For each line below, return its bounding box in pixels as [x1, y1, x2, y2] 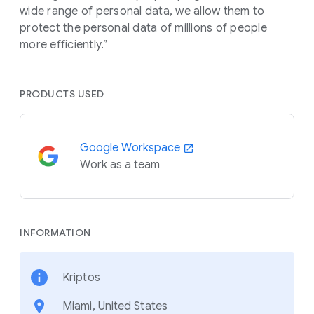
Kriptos [62, 270, 100, 285]
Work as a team [80, 157, 160, 172]
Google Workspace [80, 140, 183, 155]
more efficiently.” [20, 37, 108, 52]
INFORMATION [20, 226, 91, 239]
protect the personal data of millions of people [20, 20, 267, 35]
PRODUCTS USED [20, 87, 104, 100]
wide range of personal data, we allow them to [20, 4, 265, 18]
